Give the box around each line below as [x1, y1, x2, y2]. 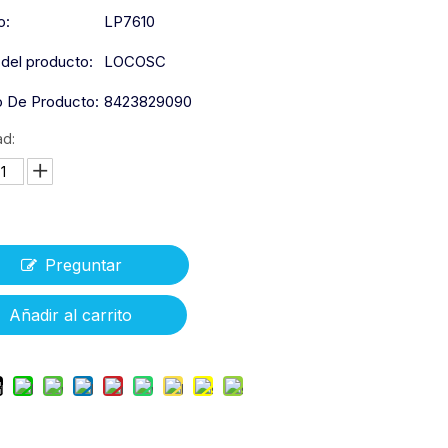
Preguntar [44, 254, 122, 275]
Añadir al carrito [8, 304, 132, 325]
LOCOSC [104, 51, 167, 71]
